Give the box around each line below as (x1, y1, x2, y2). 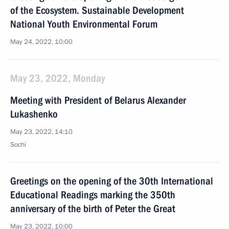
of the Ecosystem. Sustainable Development (10, 4, 184, 16)
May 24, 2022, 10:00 (10, 37, 73, 47)
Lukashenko (10, 108, 58, 120)
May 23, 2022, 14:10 (10, 127, 73, 136)
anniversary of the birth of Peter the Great (10, 202, 175, 215)
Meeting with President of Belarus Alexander (10, 94, 186, 106)
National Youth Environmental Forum (10, 18, 157, 30)
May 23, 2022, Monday (10, 72, 105, 84)
